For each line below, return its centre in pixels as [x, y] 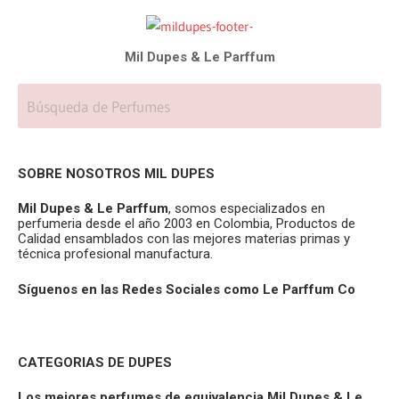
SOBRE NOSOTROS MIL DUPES [116, 173]
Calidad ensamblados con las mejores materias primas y [184, 239]
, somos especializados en [247, 208]
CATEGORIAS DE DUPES [97, 362]
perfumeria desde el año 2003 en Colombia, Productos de [187, 224]
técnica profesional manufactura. [115, 254]
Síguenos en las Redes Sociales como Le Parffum [176, 289]
